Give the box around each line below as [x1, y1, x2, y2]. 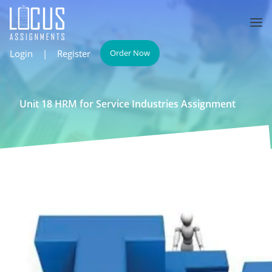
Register [57, 47, 90, 59]
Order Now [110, 47, 150, 58]
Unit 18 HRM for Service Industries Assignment [19, 97, 236, 110]
